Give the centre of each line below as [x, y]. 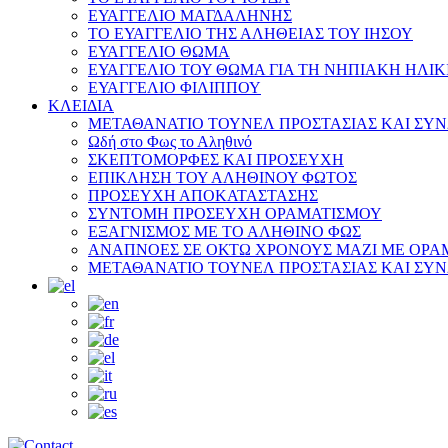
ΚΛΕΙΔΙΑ [81, 105]
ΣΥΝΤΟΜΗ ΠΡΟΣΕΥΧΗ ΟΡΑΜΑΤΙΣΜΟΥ [235, 213]
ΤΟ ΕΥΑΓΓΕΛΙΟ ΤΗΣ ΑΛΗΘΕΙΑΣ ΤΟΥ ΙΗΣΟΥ [250, 33]
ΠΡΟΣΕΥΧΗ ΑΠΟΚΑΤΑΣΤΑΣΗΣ [203, 195]
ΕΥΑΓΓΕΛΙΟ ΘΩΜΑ [159, 51]
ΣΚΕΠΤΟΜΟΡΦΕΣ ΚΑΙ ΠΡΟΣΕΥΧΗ [216, 159]
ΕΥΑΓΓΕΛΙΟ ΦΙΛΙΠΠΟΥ [174, 87]
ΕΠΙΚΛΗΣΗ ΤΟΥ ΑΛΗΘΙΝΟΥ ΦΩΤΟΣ [222, 177]
